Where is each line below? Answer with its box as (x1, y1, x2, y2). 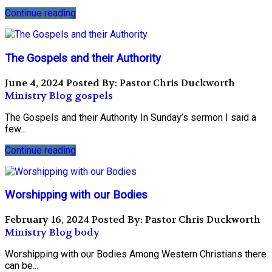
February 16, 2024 (5, 213, 89, 226)
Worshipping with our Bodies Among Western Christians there (5, 248, 267, 260)
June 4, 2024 (5, 76, 64, 89)
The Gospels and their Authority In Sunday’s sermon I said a (5, 111, 256, 123)
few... (5, 123, 26, 135)
